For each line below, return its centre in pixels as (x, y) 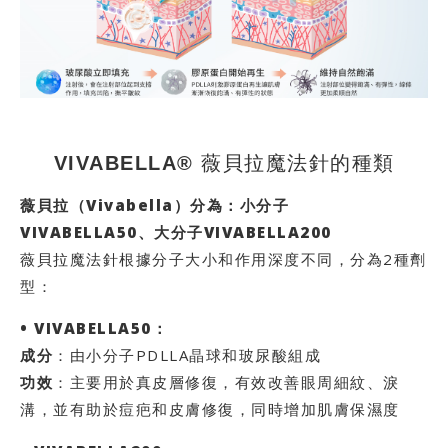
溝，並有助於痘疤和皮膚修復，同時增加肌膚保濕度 (210, 409)
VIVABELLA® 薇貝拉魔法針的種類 (224, 162)
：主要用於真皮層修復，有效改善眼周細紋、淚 (226, 382)
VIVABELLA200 (267, 232)
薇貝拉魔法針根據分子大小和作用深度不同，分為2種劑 (223, 259)
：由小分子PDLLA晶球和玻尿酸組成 (187, 355)
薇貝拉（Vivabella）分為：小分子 (154, 205)
